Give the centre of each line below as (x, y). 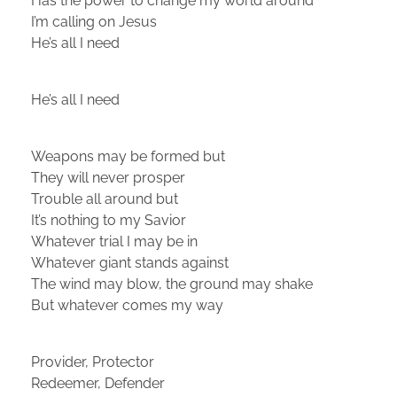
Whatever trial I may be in (114, 241)
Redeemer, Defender (98, 383)
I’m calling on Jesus (94, 21)
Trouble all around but (105, 198)
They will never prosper (108, 177)
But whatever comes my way (127, 305)
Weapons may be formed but (128, 156)
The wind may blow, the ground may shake (172, 284)
